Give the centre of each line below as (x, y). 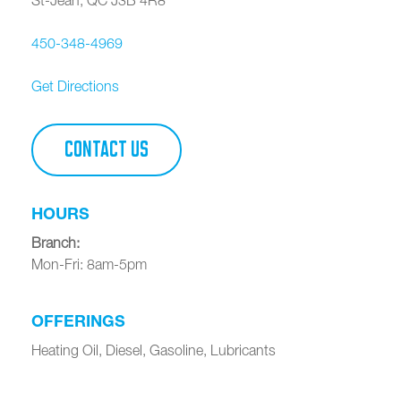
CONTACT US (107, 149)
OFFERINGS (78, 320)
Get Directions (75, 85)
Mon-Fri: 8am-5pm (89, 264)
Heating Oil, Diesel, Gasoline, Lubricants (154, 350)
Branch (54, 242)
